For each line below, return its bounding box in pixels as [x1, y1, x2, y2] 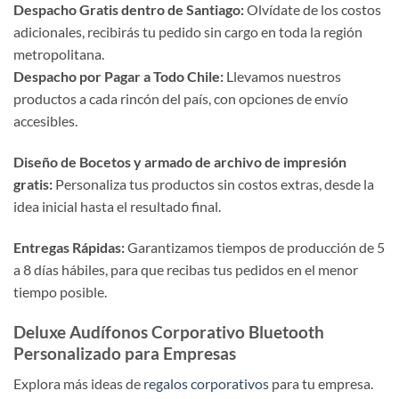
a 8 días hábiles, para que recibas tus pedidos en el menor [13, 260, 358, 278]
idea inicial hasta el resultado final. [13, 198, 221, 216]
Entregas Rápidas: [13, 238, 125, 256]
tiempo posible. [13, 282, 107, 300]
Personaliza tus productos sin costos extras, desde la [53, 175, 374, 193]
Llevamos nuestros [224, 68, 341, 85]
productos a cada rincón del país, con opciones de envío [13, 90, 348, 108]
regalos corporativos [143, 375, 269, 393]
